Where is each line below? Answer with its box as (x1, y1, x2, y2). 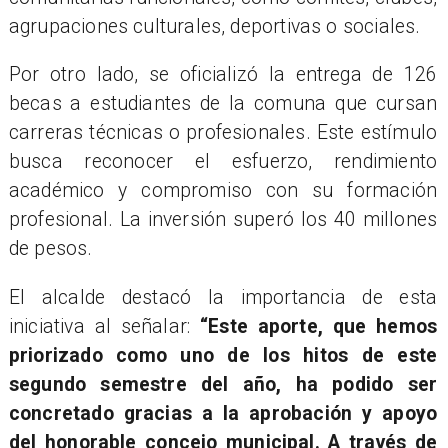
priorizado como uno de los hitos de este (8, 343, 438, 367)
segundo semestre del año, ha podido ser (8, 372, 438, 396)
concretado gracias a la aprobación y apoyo (8, 401, 438, 425)
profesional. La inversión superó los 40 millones (8, 208, 438, 232)
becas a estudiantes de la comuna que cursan (8, 92, 438, 116)
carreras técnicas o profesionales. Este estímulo (8, 121, 438, 145)
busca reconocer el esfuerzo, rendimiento (8, 150, 438, 174)
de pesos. (8, 237, 93, 261)
